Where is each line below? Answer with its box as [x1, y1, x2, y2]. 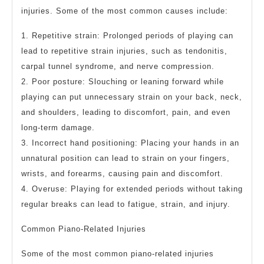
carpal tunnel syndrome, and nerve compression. [21, 62, 214, 71]
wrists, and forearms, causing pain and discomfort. [21, 169, 223, 179]
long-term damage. [21, 123, 95, 133]
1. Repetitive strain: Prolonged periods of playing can [21, 31, 233, 41]
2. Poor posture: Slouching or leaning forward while [21, 77, 224, 87]
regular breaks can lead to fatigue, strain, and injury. [21, 200, 230, 209]
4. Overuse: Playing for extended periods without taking [21, 184, 243, 194]
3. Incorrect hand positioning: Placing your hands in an [21, 138, 239, 148]
